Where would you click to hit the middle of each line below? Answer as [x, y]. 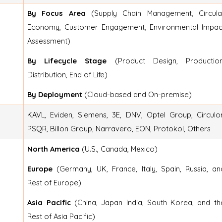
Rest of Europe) [55, 182]
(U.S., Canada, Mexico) [119, 149]
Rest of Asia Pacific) [61, 216]
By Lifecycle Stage [71, 60]
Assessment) [49, 41]
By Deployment [55, 94]
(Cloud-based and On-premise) [137, 94]
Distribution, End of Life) [68, 74]
